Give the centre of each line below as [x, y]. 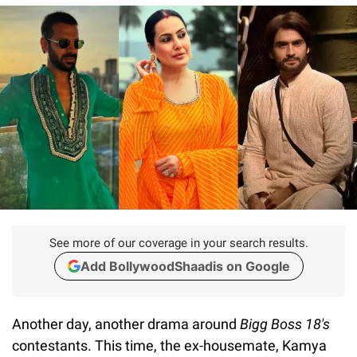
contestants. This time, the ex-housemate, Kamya [169, 345]
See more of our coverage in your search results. [178, 243]
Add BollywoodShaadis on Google [185, 266]
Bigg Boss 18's [285, 324]
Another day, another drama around [126, 324]
